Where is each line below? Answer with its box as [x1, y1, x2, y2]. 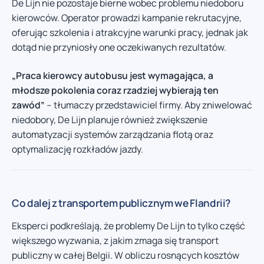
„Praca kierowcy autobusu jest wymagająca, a [12, 68, 213, 82]
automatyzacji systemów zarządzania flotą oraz [12, 127, 213, 141]
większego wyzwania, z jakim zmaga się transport [12, 234, 219, 247]
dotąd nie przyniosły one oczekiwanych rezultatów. [12, 41, 226, 54]
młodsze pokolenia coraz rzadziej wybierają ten [12, 83, 219, 97]
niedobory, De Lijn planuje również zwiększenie [12, 113, 207, 126]
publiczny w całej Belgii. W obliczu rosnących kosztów [12, 249, 239, 262]
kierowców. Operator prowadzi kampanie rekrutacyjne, [12, 11, 242, 24]
